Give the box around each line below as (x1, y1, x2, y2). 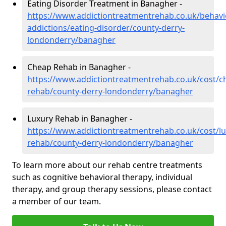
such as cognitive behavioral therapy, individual (12, 172, 192, 183)
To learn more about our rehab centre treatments (12, 159, 202, 171)
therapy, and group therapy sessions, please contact (12, 184, 212, 195)
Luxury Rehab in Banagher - (27, 113, 132, 125)
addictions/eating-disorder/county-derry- (27, 22, 185, 34)
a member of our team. (12, 196, 101, 207)
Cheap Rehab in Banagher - (27, 62, 131, 73)
